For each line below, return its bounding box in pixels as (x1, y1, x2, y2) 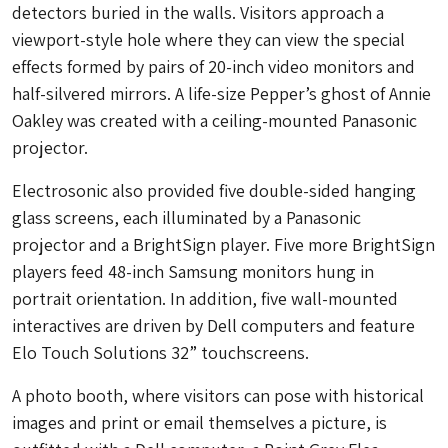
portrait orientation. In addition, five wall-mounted (12, 287, 398, 310)
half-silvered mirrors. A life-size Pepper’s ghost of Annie (12, 82, 431, 105)
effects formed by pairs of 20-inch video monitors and (12, 55, 415, 78)
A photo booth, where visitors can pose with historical (12, 384, 424, 407)
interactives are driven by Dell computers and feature (12, 314, 415, 337)
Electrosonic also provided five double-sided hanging (12, 179, 416, 202)
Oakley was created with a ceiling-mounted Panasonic (12, 109, 417, 132)
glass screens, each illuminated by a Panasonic (12, 206, 361, 229)
